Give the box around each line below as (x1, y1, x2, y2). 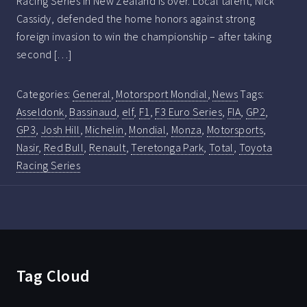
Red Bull (43, 140, 84, 154)
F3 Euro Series (155, 104, 223, 119)
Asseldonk (16, 104, 64, 119)
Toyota (238, 140, 273, 154)
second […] (16, 47, 72, 61)
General (72, 86, 111, 101)
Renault (88, 140, 126, 154)
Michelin (85, 122, 124, 136)
